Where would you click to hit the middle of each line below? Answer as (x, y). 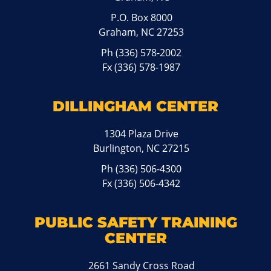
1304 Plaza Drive (142, 134)
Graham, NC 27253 (142, 32)
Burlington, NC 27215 (142, 149)
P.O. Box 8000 (141, 18)
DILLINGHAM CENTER (135, 106)
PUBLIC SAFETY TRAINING (135, 223)
